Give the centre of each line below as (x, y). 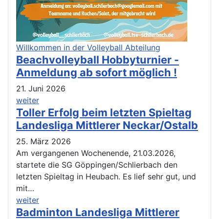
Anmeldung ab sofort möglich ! (97, 72)
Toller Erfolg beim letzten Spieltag (104, 112)
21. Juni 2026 (41, 88)
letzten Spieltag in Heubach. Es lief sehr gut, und (106, 176)
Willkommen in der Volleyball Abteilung (88, 47)
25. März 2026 (44, 141)
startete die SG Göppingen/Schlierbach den (97, 164)
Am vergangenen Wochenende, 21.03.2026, (96, 153)
